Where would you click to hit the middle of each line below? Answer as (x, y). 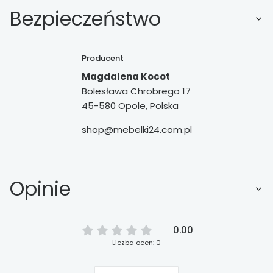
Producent (102, 58)
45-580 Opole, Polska (130, 105)
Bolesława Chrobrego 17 (136, 91)
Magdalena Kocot (126, 76)
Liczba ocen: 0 (136, 242)
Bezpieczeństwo (85, 18)
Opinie (40, 189)
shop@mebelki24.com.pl (136, 129)
